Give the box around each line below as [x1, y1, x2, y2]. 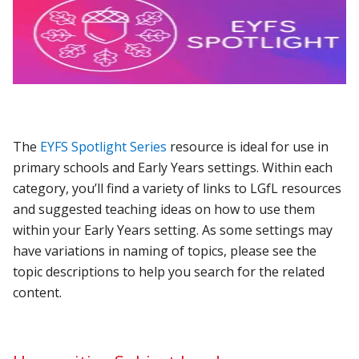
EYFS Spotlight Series [37, 137, 167, 155]
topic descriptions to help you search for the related [13, 262, 325, 280]
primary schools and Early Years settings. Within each [13, 158, 333, 176]
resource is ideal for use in [170, 137, 329, 155]
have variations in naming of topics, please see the [13, 241, 317, 260]
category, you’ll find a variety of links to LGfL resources [13, 179, 342, 197]
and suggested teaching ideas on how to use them [13, 200, 316, 218]
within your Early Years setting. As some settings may [13, 220, 333, 239]
